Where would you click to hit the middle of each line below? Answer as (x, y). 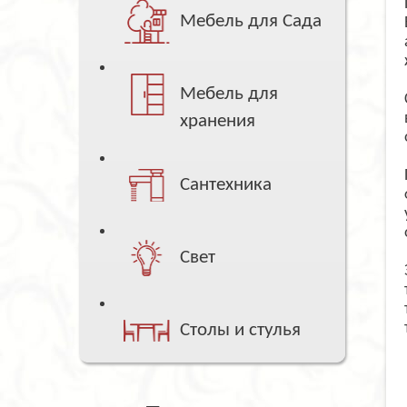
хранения (218, 122)
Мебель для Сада (251, 22)
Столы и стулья (241, 331)
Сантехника (226, 185)
